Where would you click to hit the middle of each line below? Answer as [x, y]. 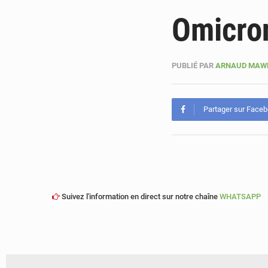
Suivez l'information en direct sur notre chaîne [140, 197]
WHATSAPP [240, 197]
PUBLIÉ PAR [193, 66]
